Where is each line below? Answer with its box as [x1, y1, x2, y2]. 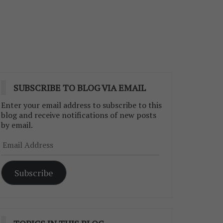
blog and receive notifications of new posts [1, 110, 156, 120]
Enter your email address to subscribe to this [1, 100, 162, 111]
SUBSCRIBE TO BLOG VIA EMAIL [13, 82, 146, 94]
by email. [1, 119, 33, 130]
